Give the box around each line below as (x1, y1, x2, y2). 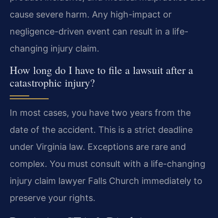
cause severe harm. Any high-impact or (10, 9, 172, 19)
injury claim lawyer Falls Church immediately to (10, 176, 202, 186)
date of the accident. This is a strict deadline (10, 125, 193, 135)
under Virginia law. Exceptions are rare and (10, 142, 186, 152)
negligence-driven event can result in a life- (10, 26, 188, 36)
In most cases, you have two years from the (10, 108, 191, 118)
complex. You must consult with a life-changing (10, 159, 205, 169)
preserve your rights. (10, 193, 95, 203)
